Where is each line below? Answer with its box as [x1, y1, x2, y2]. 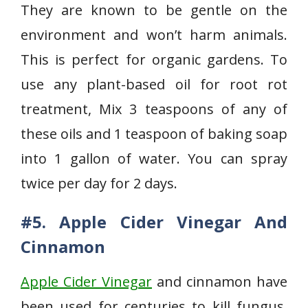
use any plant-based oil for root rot [21, 75, 287, 93]
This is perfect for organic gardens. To [21, 50, 287, 69]
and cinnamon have [152, 272, 287, 291]
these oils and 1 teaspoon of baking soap [21, 124, 287, 143]
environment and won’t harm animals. [21, 25, 287, 44]
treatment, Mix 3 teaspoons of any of [21, 100, 287, 118]
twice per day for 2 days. [21, 174, 177, 192]
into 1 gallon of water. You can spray [21, 149, 287, 168]
